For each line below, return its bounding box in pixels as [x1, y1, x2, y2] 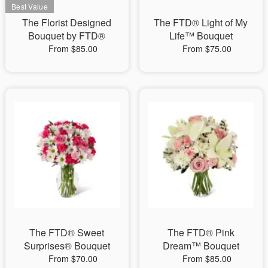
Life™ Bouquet [169, 28, 233, 42]
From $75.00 [182, 42, 232, 54]
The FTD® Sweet [29, 225, 105, 239]
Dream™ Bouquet [162, 238, 239, 252]
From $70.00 [48, 252, 98, 264]
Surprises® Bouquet [23, 238, 110, 252]
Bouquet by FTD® [28, 28, 106, 42]
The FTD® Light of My [154, 15, 248, 29]
